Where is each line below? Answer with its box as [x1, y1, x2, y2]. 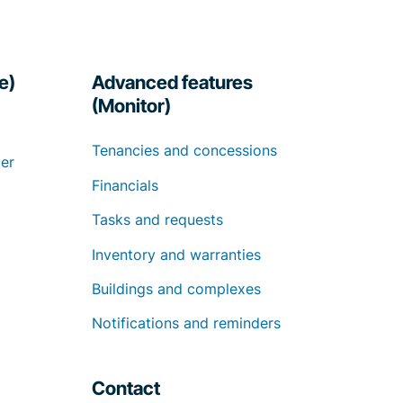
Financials [91, 175, 158, 194]
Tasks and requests [91, 210, 223, 229]
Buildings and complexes [91, 280, 261, 298]
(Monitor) [91, 94, 171, 118]
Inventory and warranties [91, 245, 261, 264]
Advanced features [91, 71, 253, 94]
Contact [91, 377, 160, 400]
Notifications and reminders [91, 314, 281, 333]
